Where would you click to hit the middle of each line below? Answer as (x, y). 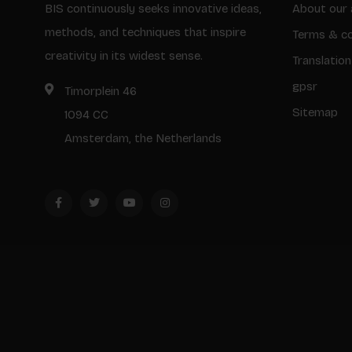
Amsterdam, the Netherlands (143, 138)
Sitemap (315, 112)
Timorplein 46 (101, 91)
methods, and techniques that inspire (145, 32)
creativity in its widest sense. (124, 55)
